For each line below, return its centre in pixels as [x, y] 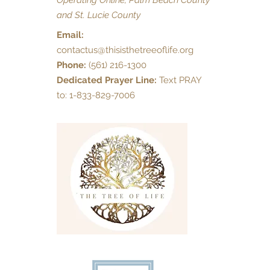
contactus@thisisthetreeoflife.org [125, 50]
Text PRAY [179, 80]
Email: [70, 35]
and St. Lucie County [99, 15]
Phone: [71, 65]
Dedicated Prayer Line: [107, 80]
